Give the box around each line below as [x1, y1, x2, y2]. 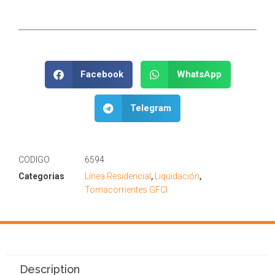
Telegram [130, 103, 172, 114]
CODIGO [18, 154, 50, 165]
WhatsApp [176, 69, 222, 80]
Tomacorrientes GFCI [85, 184, 168, 195]
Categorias [18, 171, 64, 181]
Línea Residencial [85, 171, 151, 181]
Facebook [80, 69, 123, 80]
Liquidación [155, 171, 199, 181]
